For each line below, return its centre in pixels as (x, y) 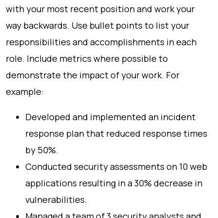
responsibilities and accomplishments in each (101, 42)
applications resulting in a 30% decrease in (114, 183)
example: (25, 91)
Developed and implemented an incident (110, 117)
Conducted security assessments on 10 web (116, 166)
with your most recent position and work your (100, 9)
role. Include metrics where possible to (87, 58)
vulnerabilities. (56, 200)
